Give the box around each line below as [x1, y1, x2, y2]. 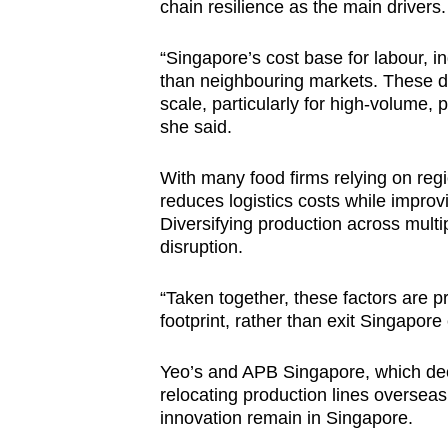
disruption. [159, 237, 243, 258]
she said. [159, 117, 232, 138]
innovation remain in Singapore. [159, 408, 413, 429]
